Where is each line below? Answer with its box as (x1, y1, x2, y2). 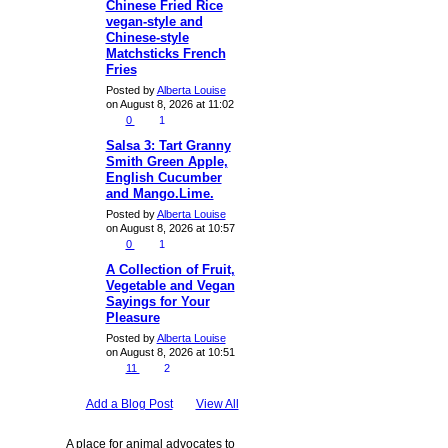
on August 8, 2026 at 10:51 (105, 346, 235, 358)
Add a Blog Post (85, 396, 173, 411)
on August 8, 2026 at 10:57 (105, 222, 235, 235)
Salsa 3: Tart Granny (105, 137, 231, 153)
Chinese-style (105, 29, 189, 45)
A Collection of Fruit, (105, 261, 235, 277)
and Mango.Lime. (105, 185, 214, 201)
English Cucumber (105, 169, 222, 185)
